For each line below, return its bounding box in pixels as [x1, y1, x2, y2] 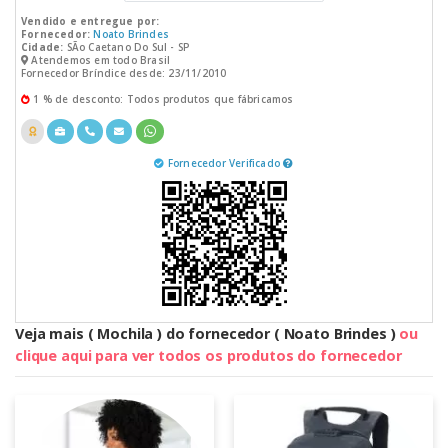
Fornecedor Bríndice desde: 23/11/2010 [20, 65, 227, 80]
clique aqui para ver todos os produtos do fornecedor [15, 345, 402, 365]
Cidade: [20, 39, 64, 54]
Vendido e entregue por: [20, 13, 160, 28]
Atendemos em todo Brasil [28, 52, 171, 67]
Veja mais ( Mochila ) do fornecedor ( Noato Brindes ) [15, 323, 400, 343]
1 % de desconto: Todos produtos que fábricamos [30, 91, 294, 106]
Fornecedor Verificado [167, 155, 284, 170]
